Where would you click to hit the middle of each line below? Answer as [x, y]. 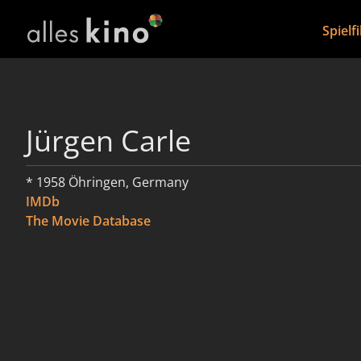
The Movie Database [88, 221]
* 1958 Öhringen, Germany [107, 182]
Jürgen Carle [108, 141]
